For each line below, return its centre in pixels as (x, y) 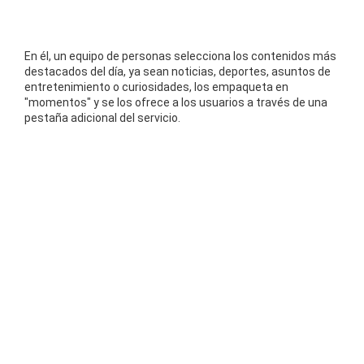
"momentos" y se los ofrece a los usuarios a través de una (176, 102)
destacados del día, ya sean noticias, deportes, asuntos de (178, 71)
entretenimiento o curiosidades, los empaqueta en (156, 87)
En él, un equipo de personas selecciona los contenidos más (180, 56)
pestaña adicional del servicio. (102, 117)
